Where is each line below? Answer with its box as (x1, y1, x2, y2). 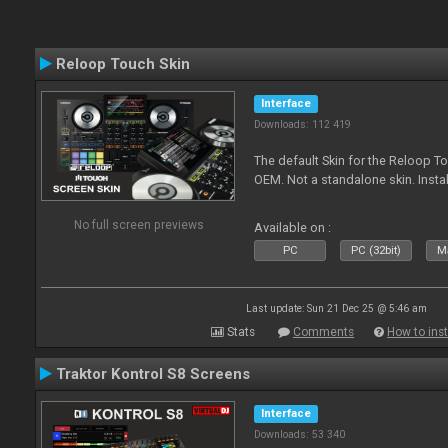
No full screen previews (73, 217, 204, 232)
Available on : (254, 220, 332, 235)
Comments (293, 325, 354, 339)
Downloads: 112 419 (254, 118, 352, 131)
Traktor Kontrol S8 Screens (56, 365, 250, 383)
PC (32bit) (351, 244, 402, 257)
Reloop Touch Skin (56, 55, 190, 73)
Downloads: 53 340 (254, 428, 346, 441)
